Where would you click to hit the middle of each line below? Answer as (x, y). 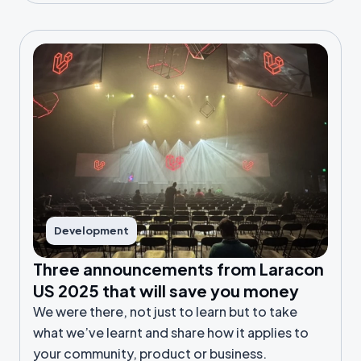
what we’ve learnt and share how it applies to (171, 332)
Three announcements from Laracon (178, 269)
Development (91, 230)
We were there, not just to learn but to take (165, 311)
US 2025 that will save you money (166, 290)
